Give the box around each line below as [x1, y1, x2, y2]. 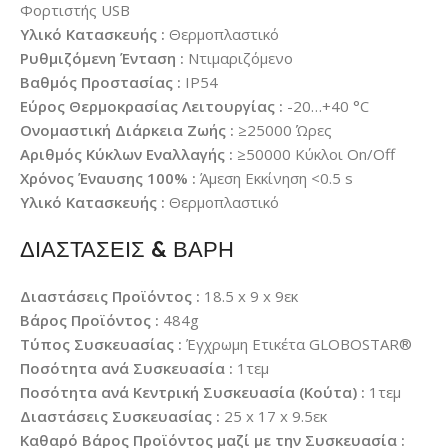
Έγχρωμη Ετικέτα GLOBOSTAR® [186, 334, 412, 355]
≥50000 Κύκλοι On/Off [237, 144, 395, 165]
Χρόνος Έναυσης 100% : [20, 168, 196, 189]
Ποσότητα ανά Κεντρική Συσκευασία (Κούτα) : [20, 382, 365, 403]
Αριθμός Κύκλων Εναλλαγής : [20, 144, 233, 165]
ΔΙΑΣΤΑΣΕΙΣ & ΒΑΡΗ [20, 235, 234, 264]
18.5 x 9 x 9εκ [204, 286, 298, 307]
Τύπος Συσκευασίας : [20, 334, 182, 355]
